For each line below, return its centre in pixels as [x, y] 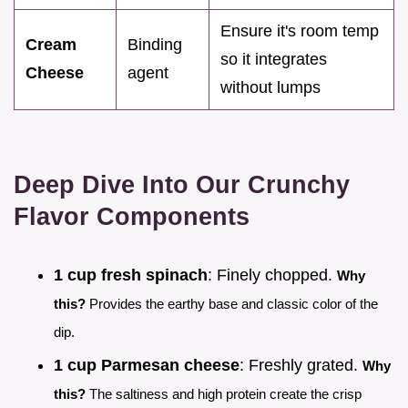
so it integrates [274, 60]
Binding [155, 45]
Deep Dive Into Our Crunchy [182, 185]
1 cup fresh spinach [131, 275]
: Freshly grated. [301, 365]
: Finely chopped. [272, 275]
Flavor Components [132, 217]
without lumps [270, 88]
